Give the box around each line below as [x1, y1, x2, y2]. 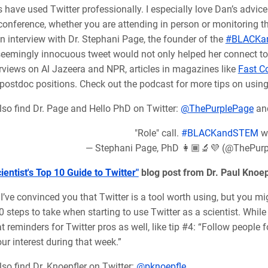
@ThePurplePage [180, 102, 254, 114]
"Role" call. [135, 127, 181, 139]
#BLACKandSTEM [181, 127, 258, 139]
